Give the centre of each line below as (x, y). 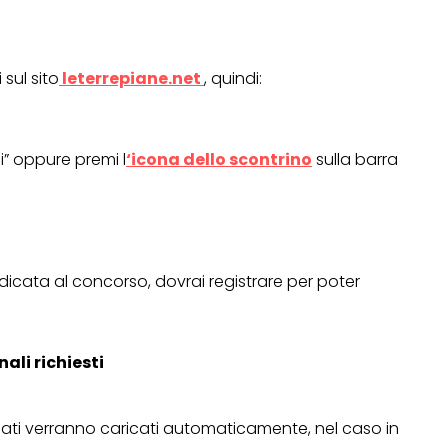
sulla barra (355, 160)
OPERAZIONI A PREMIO (245, 373)
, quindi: (233, 79)
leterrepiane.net (131, 79)
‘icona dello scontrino (219, 160)
